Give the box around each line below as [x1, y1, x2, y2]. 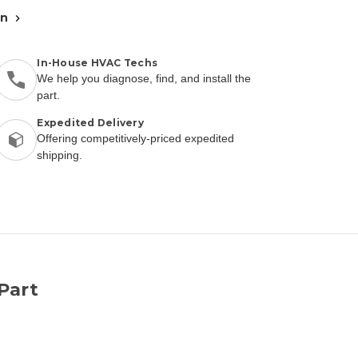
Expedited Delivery [37, 116, 144, 129]
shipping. [37, 148, 83, 161]
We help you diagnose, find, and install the [37, 71, 252, 85]
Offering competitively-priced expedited [37, 131, 235, 145]
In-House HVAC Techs [37, 56, 158, 69]
